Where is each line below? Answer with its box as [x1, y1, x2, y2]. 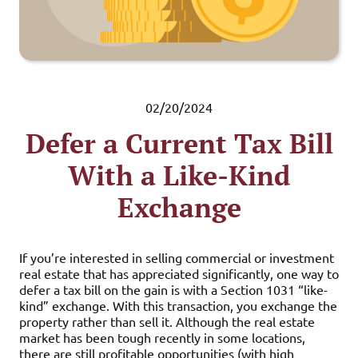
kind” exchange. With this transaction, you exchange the [19, 297, 337, 313]
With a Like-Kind [68, 157, 290, 193]
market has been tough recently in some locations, [19, 329, 305, 345]
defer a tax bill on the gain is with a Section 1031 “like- [19, 281, 328, 297]
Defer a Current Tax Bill [25, 125, 333, 161]
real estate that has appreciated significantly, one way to [19, 265, 339, 281]
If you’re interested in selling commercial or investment [19, 249, 334, 265]
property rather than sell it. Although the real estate [19, 313, 315, 329]
